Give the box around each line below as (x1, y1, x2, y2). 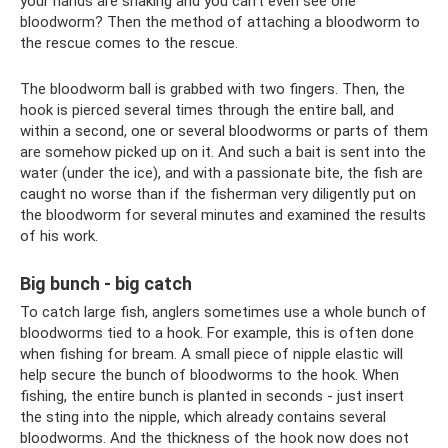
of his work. (20, 227, 98, 246)
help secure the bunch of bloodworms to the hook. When (20, 366, 399, 385)
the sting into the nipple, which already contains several (20, 408, 386, 427)
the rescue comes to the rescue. (20, 34, 238, 53)
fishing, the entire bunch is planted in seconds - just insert (20, 387, 404, 406)
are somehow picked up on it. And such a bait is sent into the (20, 143, 426, 162)
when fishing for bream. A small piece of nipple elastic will (20, 345, 403, 364)
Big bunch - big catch (20, 273, 192, 295)
